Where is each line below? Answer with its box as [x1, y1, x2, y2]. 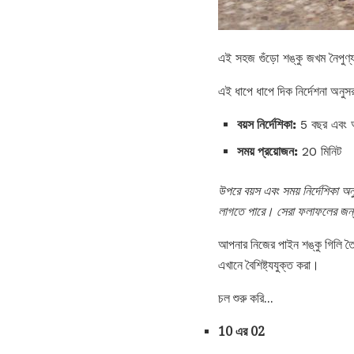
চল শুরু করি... [218, 291, 273, 307]
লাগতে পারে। [218, 204, 273, 220]
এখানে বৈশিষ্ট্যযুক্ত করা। [218, 258, 319, 273]
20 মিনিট [298, 144, 341, 160]
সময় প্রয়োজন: [237, 144, 298, 160]
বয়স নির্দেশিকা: [237, 117, 296, 133]
